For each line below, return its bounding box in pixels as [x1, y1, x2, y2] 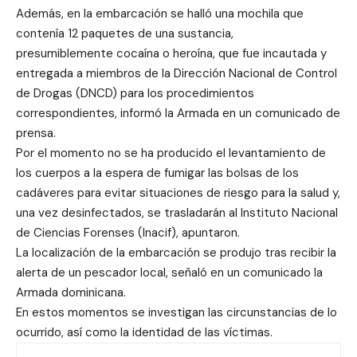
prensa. [16, 124, 56, 141]
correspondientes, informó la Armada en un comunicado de [16, 104, 340, 121]
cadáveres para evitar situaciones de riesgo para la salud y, [16, 184, 340, 201]
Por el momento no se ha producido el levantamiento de [16, 144, 326, 161]
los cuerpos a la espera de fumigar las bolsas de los [16, 164, 299, 181]
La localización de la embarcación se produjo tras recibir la [16, 244, 336, 261]
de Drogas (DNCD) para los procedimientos [16, 84, 254, 101]
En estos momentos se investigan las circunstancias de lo [16, 304, 337, 320]
